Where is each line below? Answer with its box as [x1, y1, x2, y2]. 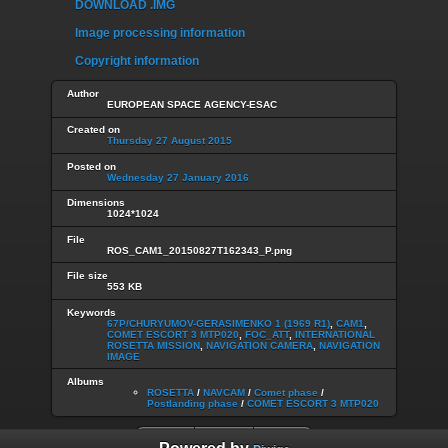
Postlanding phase [147, 397, 238, 409]
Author [67, 87, 99, 99]
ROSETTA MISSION [107, 339, 200, 351]
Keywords [67, 306, 116, 318]
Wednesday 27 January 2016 [107, 171, 249, 183]
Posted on [67, 160, 116, 172]
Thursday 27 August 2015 [107, 135, 232, 147]
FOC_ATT [245, 328, 289, 340]
